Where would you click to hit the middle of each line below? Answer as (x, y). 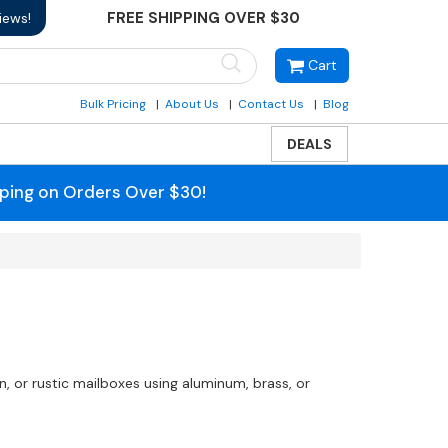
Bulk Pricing (113, 104)
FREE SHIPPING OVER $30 (203, 18)
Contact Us (271, 104)
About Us (192, 104)
